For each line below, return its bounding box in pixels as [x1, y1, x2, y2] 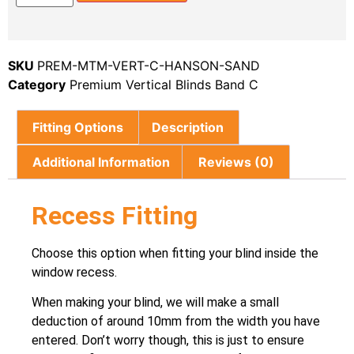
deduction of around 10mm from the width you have [32, 314, 320, 330]
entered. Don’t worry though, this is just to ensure [32, 333, 304, 348]
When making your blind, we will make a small [32, 295, 279, 311]
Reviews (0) [198, 153, 274, 170]
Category [8, 77, 66, 93]
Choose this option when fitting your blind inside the [32, 245, 318, 261]
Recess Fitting [32, 200, 198, 231]
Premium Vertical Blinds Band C [70, 77, 258, 93]
